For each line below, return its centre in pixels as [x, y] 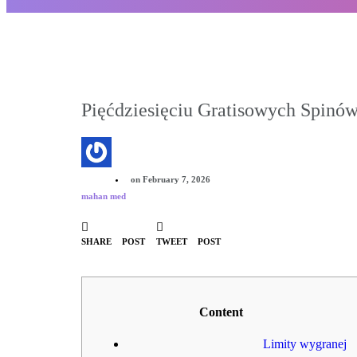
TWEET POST [188, 242]
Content [221, 312]
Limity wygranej [305, 344]
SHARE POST [113, 242]
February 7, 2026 [177, 179]
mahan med [104, 196]
